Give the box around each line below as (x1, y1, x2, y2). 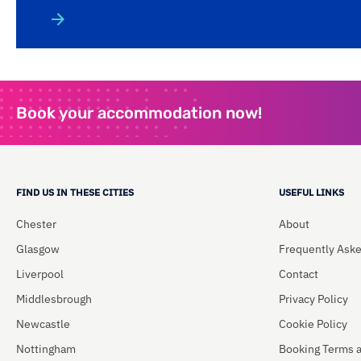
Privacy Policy (279, 292, 348, 307)
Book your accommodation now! (16, 102, 262, 122)
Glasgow (16, 242, 60, 257)
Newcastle (16, 317, 70, 332)
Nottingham (16, 342, 76, 357)
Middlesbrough (16, 292, 92, 307)
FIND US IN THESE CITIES (16, 186, 134, 199)
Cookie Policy (279, 317, 347, 332)
